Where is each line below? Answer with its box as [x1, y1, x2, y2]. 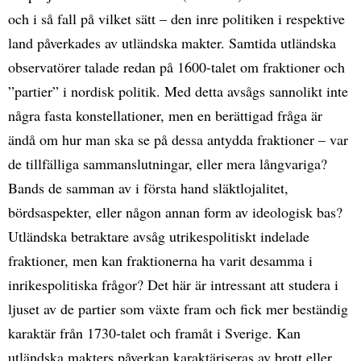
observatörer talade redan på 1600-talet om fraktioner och [8, 56, 345, 77]
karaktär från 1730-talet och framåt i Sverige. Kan [8, 322, 301, 342]
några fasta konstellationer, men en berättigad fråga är [8, 105, 322, 125]
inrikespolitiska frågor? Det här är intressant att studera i [8, 274, 338, 294]
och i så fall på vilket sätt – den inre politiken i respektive [8, 8, 345, 28]
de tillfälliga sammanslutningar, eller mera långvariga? [8, 153, 327, 173]
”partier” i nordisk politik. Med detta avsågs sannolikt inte [8, 81, 348, 101]
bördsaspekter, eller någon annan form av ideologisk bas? [8, 201, 342, 222]
